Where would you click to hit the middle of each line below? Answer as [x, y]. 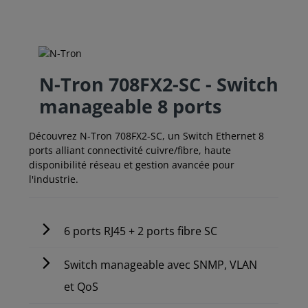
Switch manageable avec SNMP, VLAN [161, 265]
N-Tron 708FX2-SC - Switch [159, 85]
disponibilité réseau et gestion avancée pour [132, 165]
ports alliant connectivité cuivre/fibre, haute [130, 151]
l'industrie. [54, 179]
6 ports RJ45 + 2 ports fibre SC [141, 231]
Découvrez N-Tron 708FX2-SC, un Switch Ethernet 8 [146, 136]
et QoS [81, 287]
